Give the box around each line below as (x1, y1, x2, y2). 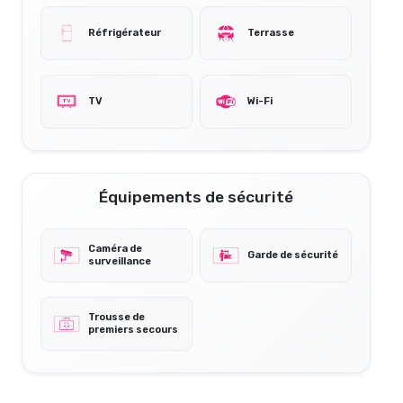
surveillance (88, 255, 151, 267)
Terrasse (247, 26, 294, 39)
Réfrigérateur (88, 26, 161, 39)
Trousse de (88, 310, 145, 323)
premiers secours (88, 323, 178, 336)
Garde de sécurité (247, 248, 338, 261)
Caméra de (88, 242, 142, 255)
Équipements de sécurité (99, 187, 293, 206)
